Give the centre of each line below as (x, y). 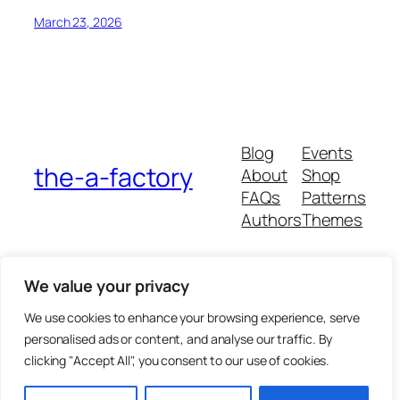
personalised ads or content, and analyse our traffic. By (179, 339)
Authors (271, 220)
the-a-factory (113, 177)
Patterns (333, 198)
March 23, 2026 (78, 21)
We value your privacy (107, 286)
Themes (332, 220)
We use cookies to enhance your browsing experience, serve (192, 317)
